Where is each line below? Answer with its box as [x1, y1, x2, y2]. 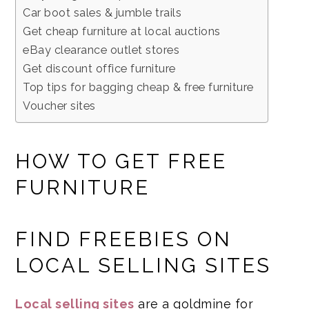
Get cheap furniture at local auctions [23, 24, 221, 38]
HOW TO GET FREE [15, 149, 228, 173]
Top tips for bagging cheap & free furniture [23, 80, 254, 94]
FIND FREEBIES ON [15, 227, 232, 251]
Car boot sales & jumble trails [23, 6, 182, 19]
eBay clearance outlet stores [23, 43, 180, 57]
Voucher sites [23, 99, 96, 112]
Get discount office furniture [23, 61, 176, 75]
